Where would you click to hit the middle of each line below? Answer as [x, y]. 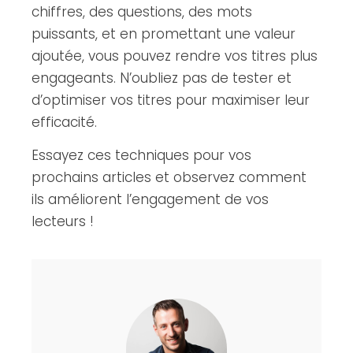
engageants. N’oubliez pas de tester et [162, 78]
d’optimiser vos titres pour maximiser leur [171, 100]
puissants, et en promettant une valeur [163, 33]
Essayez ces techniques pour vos [141, 155]
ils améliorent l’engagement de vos [150, 199]
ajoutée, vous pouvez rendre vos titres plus [175, 56]
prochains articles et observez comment [169, 177]
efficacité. [64, 122]
